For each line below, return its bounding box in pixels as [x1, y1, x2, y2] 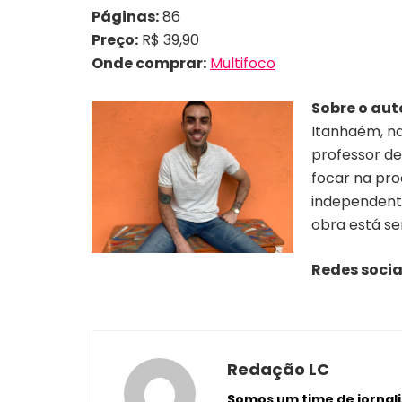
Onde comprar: [92, 53, 206, 74]
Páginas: [92, 6, 159, 27]
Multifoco [210, 53, 275, 74]
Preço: [92, 30, 138, 50]
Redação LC [227, 358, 329, 380]
